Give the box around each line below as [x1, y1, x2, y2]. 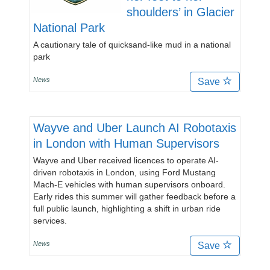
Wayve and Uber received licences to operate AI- [33, 155, 219, 165]
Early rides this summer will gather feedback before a [33, 192, 236, 201]
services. [33, 216, 67, 225]
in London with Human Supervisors [33, 137, 219, 150]
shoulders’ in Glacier [127, 5, 234, 19]
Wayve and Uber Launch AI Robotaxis [33, 121, 236, 134]
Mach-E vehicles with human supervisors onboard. [33, 180, 225, 189]
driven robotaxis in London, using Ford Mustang [33, 168, 216, 177]
